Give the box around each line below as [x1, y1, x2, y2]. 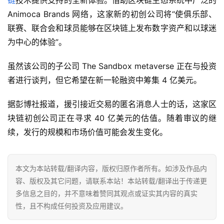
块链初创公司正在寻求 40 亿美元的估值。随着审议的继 [7, 112, 216, 123]
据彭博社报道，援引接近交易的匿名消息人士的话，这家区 [7, 98, 216, 109]
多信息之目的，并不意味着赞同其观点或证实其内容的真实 [15, 188, 197, 197]
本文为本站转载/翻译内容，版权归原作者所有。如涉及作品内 [15, 163, 207, 172]
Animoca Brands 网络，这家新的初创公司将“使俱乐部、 [7, 8, 216, 19]
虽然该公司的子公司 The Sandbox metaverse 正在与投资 [7, 60, 216, 71]
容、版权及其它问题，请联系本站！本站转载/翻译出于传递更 [15, 176, 207, 185]
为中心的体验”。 [7, 36, 66, 47]
